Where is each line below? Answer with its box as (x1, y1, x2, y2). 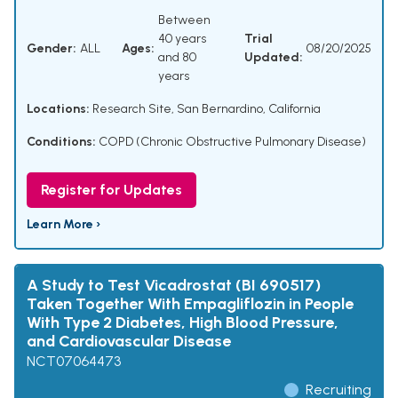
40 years (158, 31, 206, 47)
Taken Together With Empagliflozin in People (27, 294, 354, 314)
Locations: (27, 101, 90, 117)
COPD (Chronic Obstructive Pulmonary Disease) (99, 134, 366, 150)
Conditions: (27, 134, 96, 150)
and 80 (158, 50, 196, 66)
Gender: (27, 40, 76, 56)
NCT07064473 (27, 353, 121, 370)
